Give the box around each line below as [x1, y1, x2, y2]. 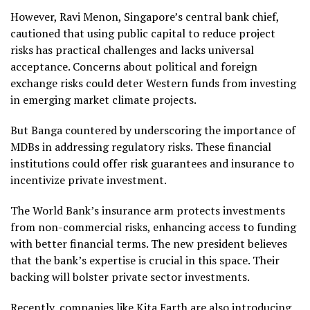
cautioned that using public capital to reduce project [10, 25, 275, 41]
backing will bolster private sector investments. [10, 268, 250, 284]
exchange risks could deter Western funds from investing [10, 75, 296, 91]
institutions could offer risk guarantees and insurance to [10, 155, 294, 171]
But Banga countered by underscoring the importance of [10, 122, 295, 138]
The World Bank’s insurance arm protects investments [10, 202, 285, 218]
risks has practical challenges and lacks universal [10, 42, 254, 57]
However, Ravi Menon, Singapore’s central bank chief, [10, 8, 279, 24]
